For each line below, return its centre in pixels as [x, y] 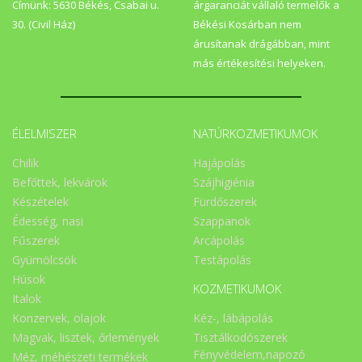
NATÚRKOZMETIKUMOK [255, 133]
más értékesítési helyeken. [259, 63]
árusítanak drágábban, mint [261, 43]
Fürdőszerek [225, 202]
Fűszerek [36, 241]
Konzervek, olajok [59, 318]
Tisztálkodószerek [240, 338]
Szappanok [222, 221]
